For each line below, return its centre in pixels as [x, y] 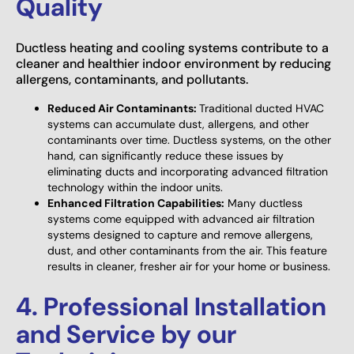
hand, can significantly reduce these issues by [166, 155]
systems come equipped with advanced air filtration [181, 218]
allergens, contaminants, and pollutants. [132, 79]
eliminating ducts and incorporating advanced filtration [188, 171]
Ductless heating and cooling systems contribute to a [172, 47]
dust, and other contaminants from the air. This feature [187, 250]
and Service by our [126, 334]
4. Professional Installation [171, 306]
